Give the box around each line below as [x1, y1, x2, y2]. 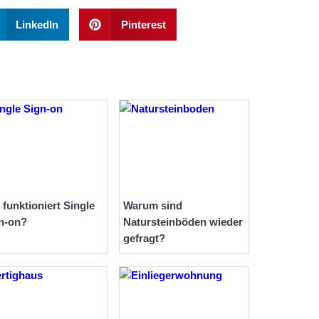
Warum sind [123, 199, 182, 212]
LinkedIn [16, 18, 58, 31]
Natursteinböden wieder [123, 216, 243, 229]
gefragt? [123, 232, 165, 245]
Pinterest [120, 18, 166, 31]
